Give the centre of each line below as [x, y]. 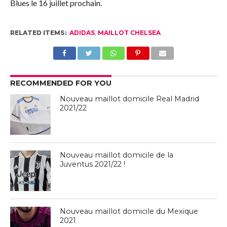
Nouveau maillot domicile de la [117, 155]
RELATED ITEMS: [38, 33]
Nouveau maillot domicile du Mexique [129, 212]
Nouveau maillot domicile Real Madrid [130, 99]
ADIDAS [82, 33]
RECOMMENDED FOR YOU [61, 83]
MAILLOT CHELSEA [129, 33]
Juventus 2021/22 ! [93, 164]
